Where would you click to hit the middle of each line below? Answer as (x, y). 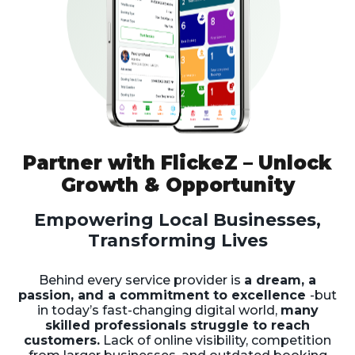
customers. (62, 340)
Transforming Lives (177, 240)
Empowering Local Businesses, (177, 219)
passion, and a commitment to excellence (164, 295)
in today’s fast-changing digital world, (158, 310)
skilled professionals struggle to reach (177, 325)
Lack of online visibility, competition (216, 340)
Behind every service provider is (141, 280)
